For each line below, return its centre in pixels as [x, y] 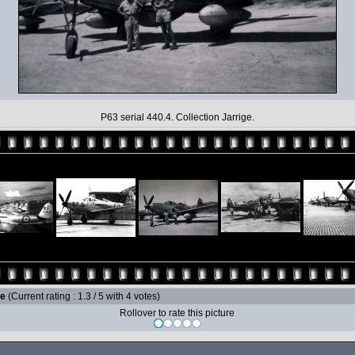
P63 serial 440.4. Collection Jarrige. [177, 117]
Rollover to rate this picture [177, 313]
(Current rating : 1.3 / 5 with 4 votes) [84, 296]
